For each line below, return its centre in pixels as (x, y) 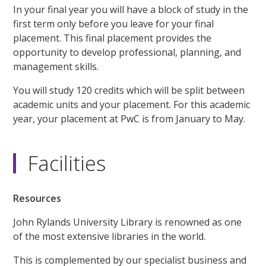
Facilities (67, 164)
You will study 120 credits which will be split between (129, 91)
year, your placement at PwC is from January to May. (129, 119)
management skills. (56, 67)
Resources (37, 199)
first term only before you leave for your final (114, 24)
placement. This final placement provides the (113, 38)
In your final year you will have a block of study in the (131, 10)
